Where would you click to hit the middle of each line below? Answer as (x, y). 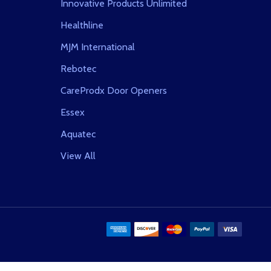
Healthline (82, 25)
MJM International (98, 47)
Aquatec (78, 134)
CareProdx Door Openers (114, 91)
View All (78, 156)
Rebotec (78, 69)
